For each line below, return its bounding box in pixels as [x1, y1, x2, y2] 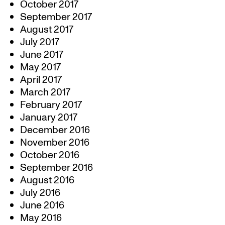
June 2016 [20, 198, 64, 212]
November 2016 [20, 136, 89, 150]
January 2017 [20, 110, 77, 125]
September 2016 [20, 161, 93, 175]
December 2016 [20, 123, 90, 137]
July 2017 [20, 35, 59, 49]
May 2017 [20, 60, 61, 74]
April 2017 [20, 73, 62, 87]
